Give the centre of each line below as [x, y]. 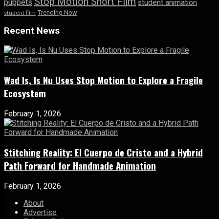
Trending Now [57, 12]
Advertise [40, 212]
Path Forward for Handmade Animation [80, 166]
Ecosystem [25, 93]
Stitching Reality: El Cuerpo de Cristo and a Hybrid [103, 153]
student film [20, 12]
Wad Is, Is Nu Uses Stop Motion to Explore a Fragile [103, 80]
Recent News [32, 31]
